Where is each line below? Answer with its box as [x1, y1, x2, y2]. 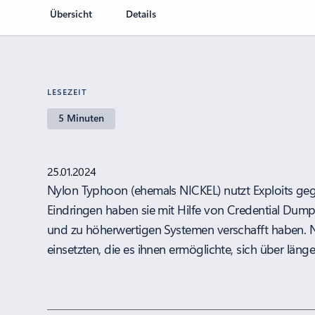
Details [126, 7, 157, 20]
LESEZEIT [46, 86, 87, 97]
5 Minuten [58, 111, 104, 124]
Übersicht [50, 7, 93, 20]
